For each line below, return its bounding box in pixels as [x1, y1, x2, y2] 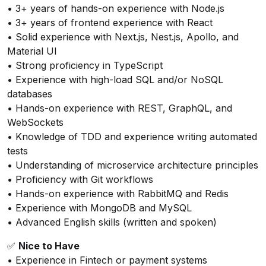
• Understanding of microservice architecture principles [7, 159, 258, 171]
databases [7, 88, 52, 100]
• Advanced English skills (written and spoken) [7, 216, 217, 228]
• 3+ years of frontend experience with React [7, 17, 213, 28]
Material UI [7, 45, 57, 57]
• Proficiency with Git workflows [7, 173, 153, 185]
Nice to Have [18, 240, 80, 252]
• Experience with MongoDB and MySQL [7, 202, 192, 214]
